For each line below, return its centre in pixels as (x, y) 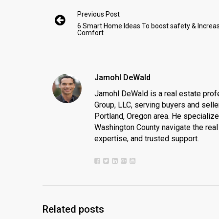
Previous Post (99, 14)
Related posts (73, 209)
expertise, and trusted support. (147, 139)
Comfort (90, 33)
